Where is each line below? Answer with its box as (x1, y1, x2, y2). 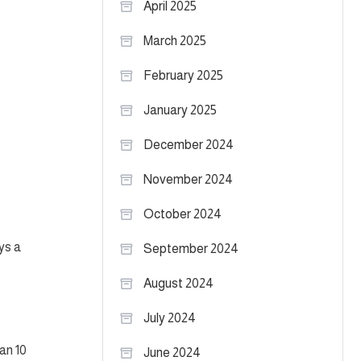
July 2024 (143, 311, 196, 325)
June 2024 (143, 346, 201, 359)
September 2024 (143, 242, 239, 255)
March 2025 (143, 34, 206, 48)
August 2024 (143, 276, 214, 290)
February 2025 (143, 68, 223, 82)
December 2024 (143, 138, 234, 151)
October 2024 (143, 207, 222, 221)
